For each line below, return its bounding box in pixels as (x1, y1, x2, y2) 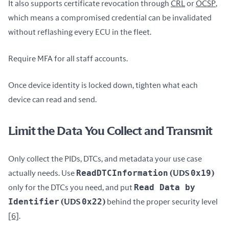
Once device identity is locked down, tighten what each (8, 81, 198, 89)
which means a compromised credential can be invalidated (8, 14, 212, 22)
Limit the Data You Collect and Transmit (8, 125, 213, 138)
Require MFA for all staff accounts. (8, 55, 128, 63)
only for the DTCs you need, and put (8, 184, 134, 192)
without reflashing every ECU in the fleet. (8, 28, 151, 36)
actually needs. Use (8, 169, 76, 177)
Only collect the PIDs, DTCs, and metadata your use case (8, 155, 202, 163)
